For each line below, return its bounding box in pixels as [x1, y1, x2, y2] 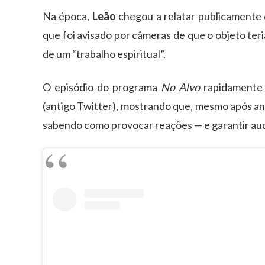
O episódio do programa [43, 80, 161, 93]
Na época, [43, 9, 92, 22]
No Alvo [161, 80, 200, 93]
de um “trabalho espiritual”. [43, 47, 166, 60]
